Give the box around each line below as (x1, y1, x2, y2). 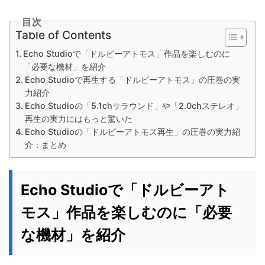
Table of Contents (15, 28, 111, 43)
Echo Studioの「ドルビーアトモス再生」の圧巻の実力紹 (24, 127, 240, 137)
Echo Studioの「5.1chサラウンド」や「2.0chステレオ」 (24, 101, 243, 111)
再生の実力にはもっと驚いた (24, 114, 132, 124)
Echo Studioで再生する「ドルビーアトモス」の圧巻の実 (24, 75, 240, 85)
